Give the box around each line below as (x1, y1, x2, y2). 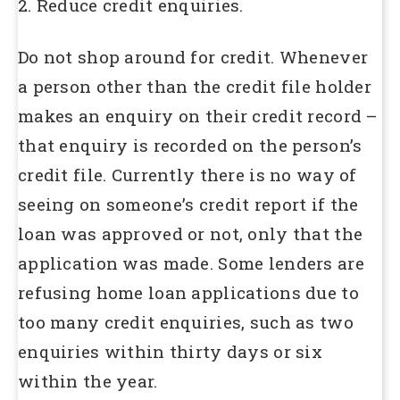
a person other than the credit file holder (18, 74, 371, 97)
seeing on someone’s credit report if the (18, 192, 359, 215)
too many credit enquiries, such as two (18, 310, 354, 333)
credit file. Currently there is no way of (18, 162, 357, 186)
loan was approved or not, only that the (18, 221, 363, 245)
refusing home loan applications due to (18, 280, 359, 304)
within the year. (18, 369, 158, 392)
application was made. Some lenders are (18, 251, 364, 274)
